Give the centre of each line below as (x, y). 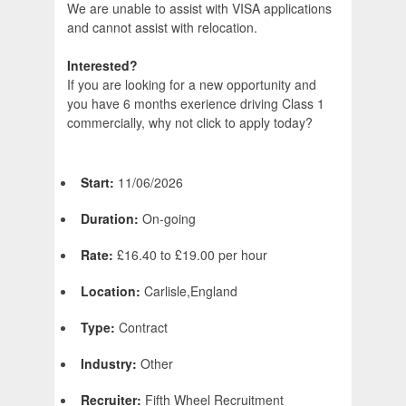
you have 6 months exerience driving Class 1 (196, 104)
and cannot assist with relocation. (162, 28)
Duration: (111, 219)
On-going (169, 219)
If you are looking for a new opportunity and (192, 85)
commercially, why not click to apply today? (190, 123)
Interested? (102, 66)
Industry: (111, 364)
